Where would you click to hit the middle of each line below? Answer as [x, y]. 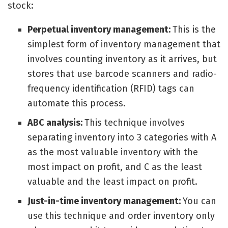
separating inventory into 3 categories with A [122, 138]
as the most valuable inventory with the [112, 152]
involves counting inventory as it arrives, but [122, 59]
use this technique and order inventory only [121, 216]
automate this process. [76, 104]
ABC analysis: [56, 123]
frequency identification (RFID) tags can [111, 89]
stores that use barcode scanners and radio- [122, 74]
